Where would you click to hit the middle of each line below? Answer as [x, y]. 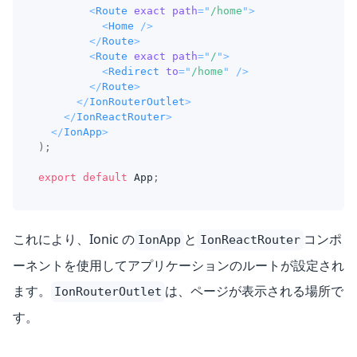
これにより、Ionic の [74, 239]
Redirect [134, 72]
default [105, 178]
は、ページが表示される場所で [254, 291]
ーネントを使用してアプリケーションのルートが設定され [178, 266]
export [57, 178]
